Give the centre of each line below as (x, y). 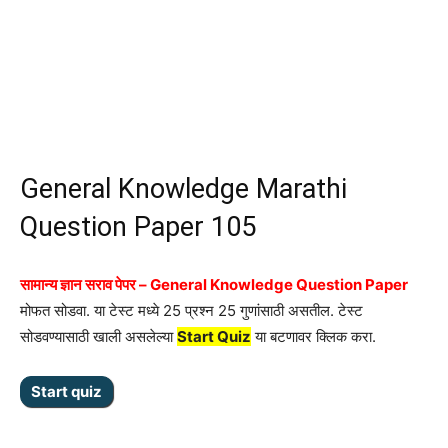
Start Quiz (214, 336)
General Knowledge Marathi (183, 189)
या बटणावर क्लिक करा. (313, 336)
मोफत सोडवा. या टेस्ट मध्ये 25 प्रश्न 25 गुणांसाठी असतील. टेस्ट (191, 310)
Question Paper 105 (138, 227)
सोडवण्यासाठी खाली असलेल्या (98, 336)
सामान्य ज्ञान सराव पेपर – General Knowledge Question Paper (214, 284)
